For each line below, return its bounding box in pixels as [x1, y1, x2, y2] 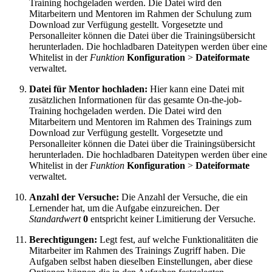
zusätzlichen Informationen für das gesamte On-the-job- [29, 95, 242, 106]
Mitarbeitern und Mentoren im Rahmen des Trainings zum [29, 117, 251, 127]
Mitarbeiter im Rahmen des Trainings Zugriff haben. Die [29, 245, 245, 256]
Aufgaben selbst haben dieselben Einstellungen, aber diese [29, 256, 253, 267]
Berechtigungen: [29, 234, 97, 245]
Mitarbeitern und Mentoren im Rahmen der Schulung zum [29, 8, 251, 19]
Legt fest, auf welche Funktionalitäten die [97, 234, 258, 245]
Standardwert [29, 214, 81, 225]
